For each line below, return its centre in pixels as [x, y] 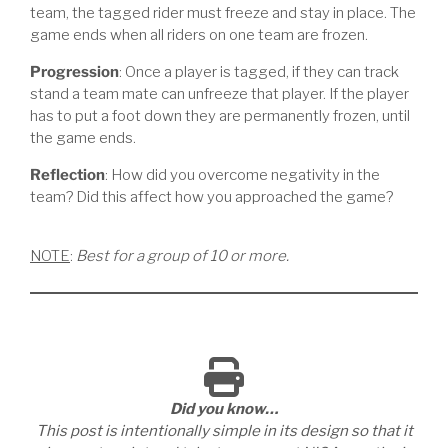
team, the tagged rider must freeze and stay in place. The [223, 12]
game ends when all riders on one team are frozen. [199, 34]
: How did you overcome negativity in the [242, 174]
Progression [74, 71]
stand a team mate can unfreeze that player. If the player [219, 93]
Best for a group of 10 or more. [182, 255]
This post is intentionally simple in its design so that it [224, 430]
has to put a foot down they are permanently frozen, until [220, 115]
